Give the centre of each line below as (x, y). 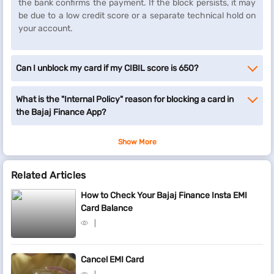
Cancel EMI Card (112, 260)
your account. (46, 28)
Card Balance (107, 208)
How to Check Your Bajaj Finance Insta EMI (164, 195)
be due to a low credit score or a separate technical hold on (137, 16)
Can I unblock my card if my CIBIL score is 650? (107, 68)
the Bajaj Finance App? (61, 112)
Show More (137, 142)
